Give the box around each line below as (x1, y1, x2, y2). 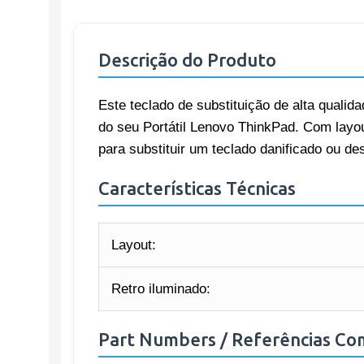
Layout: (111, 237, 156, 253)
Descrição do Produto (98, 50, 276, 70)
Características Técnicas (98, 178, 296, 198)
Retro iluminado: (111, 281, 210, 297)
